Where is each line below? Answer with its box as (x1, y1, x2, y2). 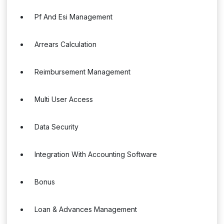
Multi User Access (34, 95, 93, 103)
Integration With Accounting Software (34, 150, 157, 158)
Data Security (34, 122, 78, 131)
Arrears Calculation (34, 40, 96, 48)
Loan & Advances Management (34, 205, 137, 213)
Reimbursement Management (34, 67, 130, 76)
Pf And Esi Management (34, 12, 112, 21)
